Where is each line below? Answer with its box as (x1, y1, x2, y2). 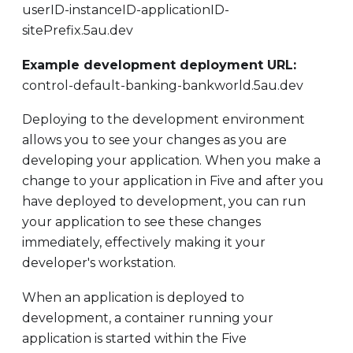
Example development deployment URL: (22, 57, 296, 72)
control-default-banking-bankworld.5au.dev (22, 77, 303, 93)
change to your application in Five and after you (22, 173, 324, 189)
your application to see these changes (22, 214, 261, 230)
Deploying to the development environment (22, 112, 305, 128)
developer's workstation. (22, 255, 176, 271)
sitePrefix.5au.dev (22, 23, 133, 39)
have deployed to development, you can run (22, 194, 306, 210)
